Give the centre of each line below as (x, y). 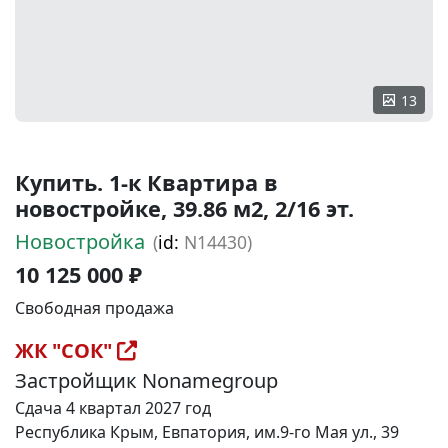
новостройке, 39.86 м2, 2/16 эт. (184, 208)
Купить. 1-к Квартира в (146, 182)
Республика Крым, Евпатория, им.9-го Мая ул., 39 (207, 432)
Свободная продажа (94, 308)
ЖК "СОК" (66, 350)
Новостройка (80, 241)
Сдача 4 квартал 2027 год (113, 408)
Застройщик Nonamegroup (146, 380)
